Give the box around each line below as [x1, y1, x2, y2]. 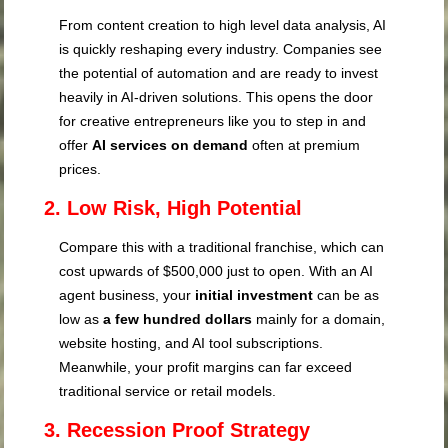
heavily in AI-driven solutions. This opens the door [59, 89, 374, 106]
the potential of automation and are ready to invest [59, 65, 379, 82]
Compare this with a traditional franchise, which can [59, 239, 385, 256]
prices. [59, 161, 102, 178]
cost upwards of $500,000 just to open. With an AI [59, 263, 374, 280]
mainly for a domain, [256, 311, 386, 328]
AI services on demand [92, 137, 253, 154]
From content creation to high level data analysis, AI [59, 17, 387, 34]
